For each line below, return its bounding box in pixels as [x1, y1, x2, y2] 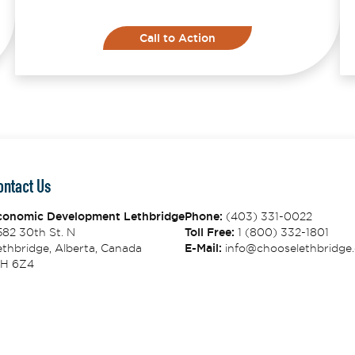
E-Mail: [184, 241, 222, 255]
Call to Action [139, 31, 216, 45]
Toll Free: [184, 225, 235, 239]
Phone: [184, 209, 223, 223]
